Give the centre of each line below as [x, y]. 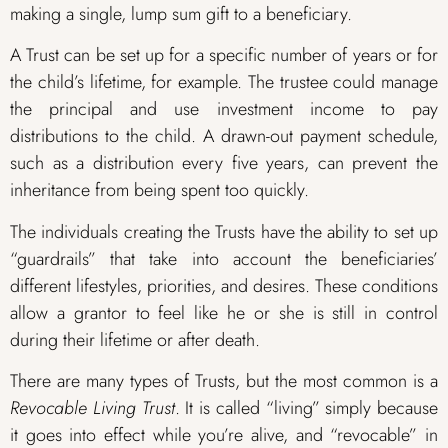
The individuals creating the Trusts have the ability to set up [224, 231]
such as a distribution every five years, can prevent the [224, 163]
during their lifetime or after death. [135, 339]
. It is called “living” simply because [306, 408]
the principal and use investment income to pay [224, 109]
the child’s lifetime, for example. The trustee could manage [224, 82]
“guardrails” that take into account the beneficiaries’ [224, 258]
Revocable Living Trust [92, 408]
